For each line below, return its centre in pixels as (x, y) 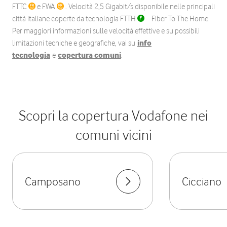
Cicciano (201, 181)
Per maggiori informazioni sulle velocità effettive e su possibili (106, 31)
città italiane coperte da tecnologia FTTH (75, 19)
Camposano (53, 181)
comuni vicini (113, 135)
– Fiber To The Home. (177, 19)
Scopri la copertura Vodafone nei (113, 116)
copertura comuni (89, 55)
